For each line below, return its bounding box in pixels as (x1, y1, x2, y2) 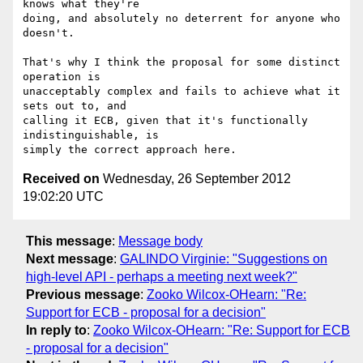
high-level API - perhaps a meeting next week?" (26, 269, 297, 284)
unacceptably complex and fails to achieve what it (23, 85, 340, 98)
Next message (26, 251, 113, 266)
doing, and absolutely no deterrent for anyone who (23, 12, 340, 25)
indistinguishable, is (23, 129, 159, 142)
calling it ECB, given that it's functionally (23, 114, 308, 127)
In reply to (26, 322, 87, 337)
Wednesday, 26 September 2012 (100, 172, 291, 186)
